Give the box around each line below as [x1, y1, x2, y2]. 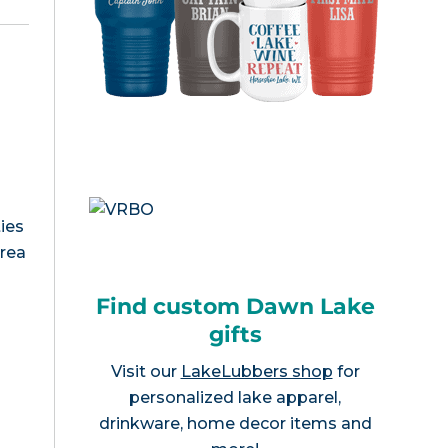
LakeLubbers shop [180, 361, 333, 381]
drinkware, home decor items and [98, 413, 372, 433]
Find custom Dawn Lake [95, 292, 375, 320]
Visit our [110, 361, 181, 381]
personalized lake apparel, [129, 387, 341, 407]
